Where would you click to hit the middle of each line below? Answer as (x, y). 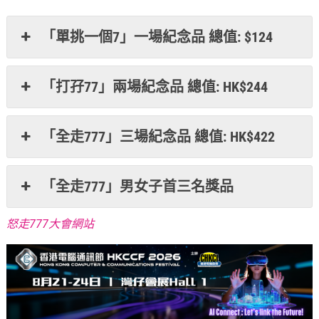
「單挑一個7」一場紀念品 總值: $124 (157, 37)
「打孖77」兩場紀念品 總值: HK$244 (154, 87)
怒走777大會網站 (51, 224)
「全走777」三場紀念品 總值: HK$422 (158, 136)
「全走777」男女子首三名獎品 (137, 186)
